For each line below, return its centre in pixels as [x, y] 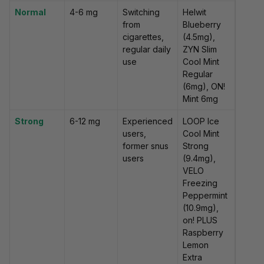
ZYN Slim [200, 49]
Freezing [200, 183]
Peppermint [205, 196]
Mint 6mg [200, 99]
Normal [30, 12]
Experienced [148, 121]
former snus [146, 146]
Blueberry [202, 25]
